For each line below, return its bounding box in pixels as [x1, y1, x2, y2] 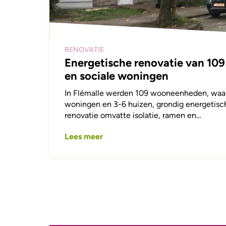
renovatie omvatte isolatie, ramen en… [65, 110, 202, 121]
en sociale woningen [65, 69, 169, 83]
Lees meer [65, 132, 103, 142]
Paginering [49, 182, 104, 196]
